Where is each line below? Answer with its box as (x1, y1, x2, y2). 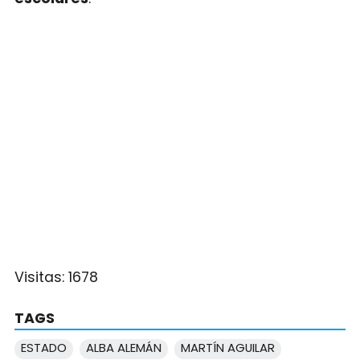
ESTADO (20, 338, 67, 356)
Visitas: (14, 267, 68, 287)
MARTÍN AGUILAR (180, 338, 275, 356)
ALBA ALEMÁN (85, 338, 162, 356)
